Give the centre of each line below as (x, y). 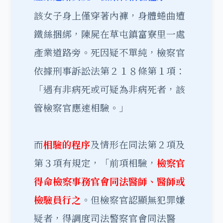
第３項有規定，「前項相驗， (95, 163)
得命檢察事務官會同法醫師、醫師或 (110, 181)
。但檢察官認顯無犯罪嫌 (133, 200)
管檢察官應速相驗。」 (81, 108)
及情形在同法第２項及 (138, 144)
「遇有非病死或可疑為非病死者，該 (110, 89)
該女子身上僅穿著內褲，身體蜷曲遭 (110, 15)
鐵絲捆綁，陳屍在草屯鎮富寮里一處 (110, 34)
